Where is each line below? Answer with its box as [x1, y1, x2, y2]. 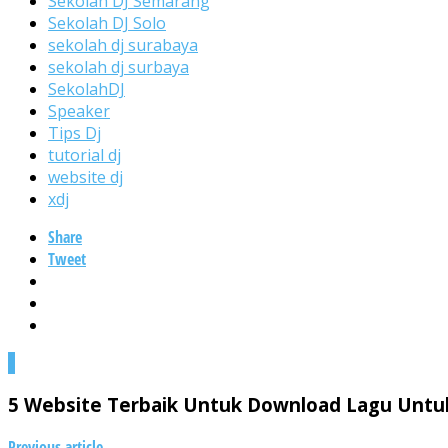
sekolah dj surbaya [48, 55, 189, 78]
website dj [48, 165, 123, 188]
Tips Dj [48, 121, 101, 144]
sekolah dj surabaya [48, 33, 198, 56]
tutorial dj [48, 143, 121, 166]
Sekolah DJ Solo [48, 11, 166, 34]
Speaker [48, 99, 110, 122]
